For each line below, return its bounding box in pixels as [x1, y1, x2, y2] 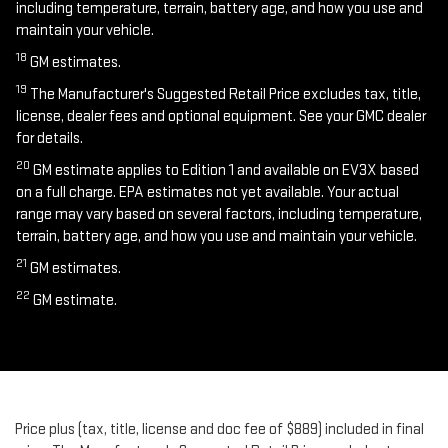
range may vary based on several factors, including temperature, [16, 204, 422, 224]
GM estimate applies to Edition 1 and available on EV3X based [30, 160, 419, 180]
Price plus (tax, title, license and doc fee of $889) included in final [15, 419, 424, 439]
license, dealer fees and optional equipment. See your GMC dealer [16, 106, 426, 126]
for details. [16, 128, 83, 148]
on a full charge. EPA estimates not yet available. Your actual [16, 182, 399, 202]
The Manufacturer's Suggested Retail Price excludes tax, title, [27, 84, 421, 104]
